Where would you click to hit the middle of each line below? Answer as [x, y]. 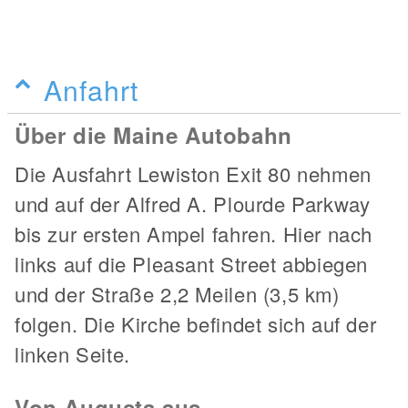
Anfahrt [92, 90]
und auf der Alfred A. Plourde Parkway [193, 204]
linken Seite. [72, 354]
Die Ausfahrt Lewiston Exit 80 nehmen [193, 174]
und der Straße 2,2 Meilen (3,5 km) [177, 294]
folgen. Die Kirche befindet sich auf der [196, 324]
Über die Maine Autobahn [153, 135]
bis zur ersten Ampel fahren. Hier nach [194, 234]
